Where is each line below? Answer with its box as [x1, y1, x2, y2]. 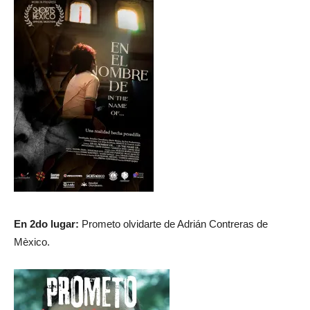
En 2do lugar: [14, 218, 79, 230]
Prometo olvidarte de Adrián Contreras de [79, 218, 268, 230]
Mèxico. [14, 236, 50, 248]
